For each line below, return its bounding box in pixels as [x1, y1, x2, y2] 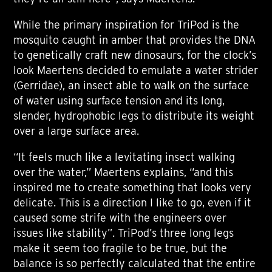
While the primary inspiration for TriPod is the [13, 18, 240, 32]
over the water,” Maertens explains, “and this [13, 166, 234, 179]
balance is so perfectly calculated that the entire [13, 257, 256, 270]
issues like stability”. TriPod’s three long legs [13, 226, 234, 240]
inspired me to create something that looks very [13, 181, 252, 194]
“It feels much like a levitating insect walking [13, 151, 236, 164]
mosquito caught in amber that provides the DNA [13, 33, 256, 47]
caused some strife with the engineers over [13, 211, 227, 225]
